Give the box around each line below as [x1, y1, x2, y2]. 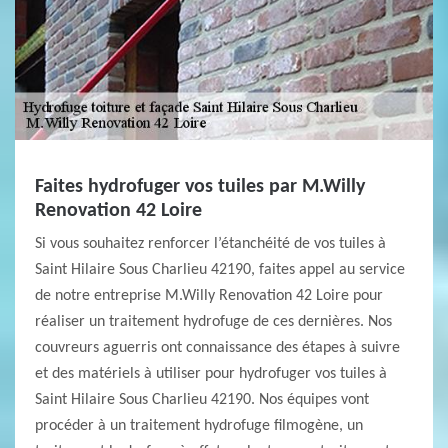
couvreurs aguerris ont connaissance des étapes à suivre [35, 340, 400, 356]
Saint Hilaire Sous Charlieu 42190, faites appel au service [35, 262, 405, 278]
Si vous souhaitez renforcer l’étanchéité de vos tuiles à [35, 236, 386, 252]
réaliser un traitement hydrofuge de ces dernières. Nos [35, 314, 392, 330]
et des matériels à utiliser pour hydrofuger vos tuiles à [35, 366, 387, 382]
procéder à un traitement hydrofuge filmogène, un [35, 418, 363, 434]
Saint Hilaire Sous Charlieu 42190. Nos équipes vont [35, 392, 369, 408]
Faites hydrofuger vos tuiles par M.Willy [35, 177, 365, 197]
